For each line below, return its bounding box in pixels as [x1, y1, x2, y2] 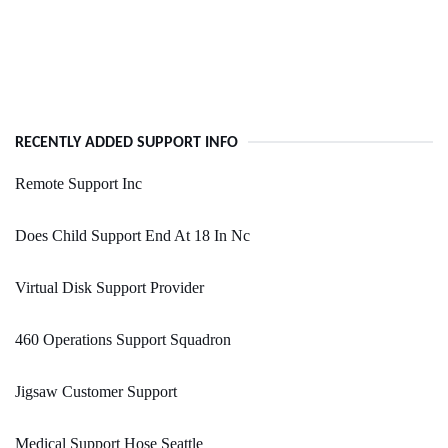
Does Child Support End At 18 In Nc [15, 227, 250, 245]
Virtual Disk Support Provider [15, 279, 204, 297]
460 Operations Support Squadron [15, 331, 231, 349]
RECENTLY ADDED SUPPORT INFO [15, 135, 238, 152]
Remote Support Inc [15, 175, 142, 193]
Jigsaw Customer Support [15, 383, 177, 401]
